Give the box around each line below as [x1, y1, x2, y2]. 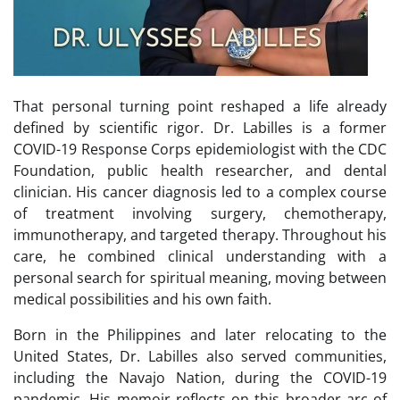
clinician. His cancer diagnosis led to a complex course [13, 181, 387, 202]
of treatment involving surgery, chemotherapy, [13, 203, 387, 223]
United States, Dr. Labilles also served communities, [13, 346, 387, 366]
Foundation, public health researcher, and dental [13, 160, 387, 180]
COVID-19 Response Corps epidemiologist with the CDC [13, 138, 387, 159]
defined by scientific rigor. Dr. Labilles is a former [13, 117, 387, 137]
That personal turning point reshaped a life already [13, 96, 387, 116]
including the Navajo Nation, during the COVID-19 [13, 367, 387, 387]
